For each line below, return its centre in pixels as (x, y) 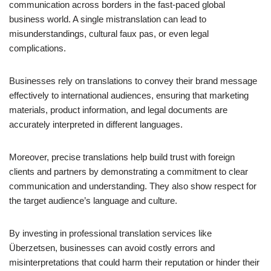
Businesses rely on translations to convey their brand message (133, 80)
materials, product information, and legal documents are (118, 109)
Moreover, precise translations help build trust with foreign (122, 157)
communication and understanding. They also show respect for (133, 186)
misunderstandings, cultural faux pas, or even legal (109, 33)
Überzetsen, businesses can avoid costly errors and (112, 247)
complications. (38, 48)
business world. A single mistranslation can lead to (108, 19)
